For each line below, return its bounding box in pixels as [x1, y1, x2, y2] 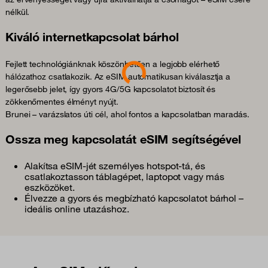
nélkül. [5, 6, 30, 17]
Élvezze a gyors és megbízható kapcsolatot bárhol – [25, 191, 243, 204]
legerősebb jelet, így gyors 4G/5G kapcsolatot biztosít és [5, 83, 216, 95]
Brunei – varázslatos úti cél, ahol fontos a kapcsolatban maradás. [5, 108, 249, 120]
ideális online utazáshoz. [25, 202, 129, 215]
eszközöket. [25, 181, 75, 193]
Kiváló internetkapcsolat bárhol [5, 29, 179, 44]
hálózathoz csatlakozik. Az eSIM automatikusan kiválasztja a [5, 71, 231, 82]
